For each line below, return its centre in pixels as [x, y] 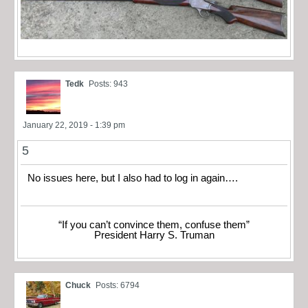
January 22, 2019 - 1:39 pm [74, 125]
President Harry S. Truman [154, 235]
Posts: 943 [108, 84]
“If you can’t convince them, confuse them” [154, 225]
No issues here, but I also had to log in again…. [133, 178]
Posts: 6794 [118, 286]
